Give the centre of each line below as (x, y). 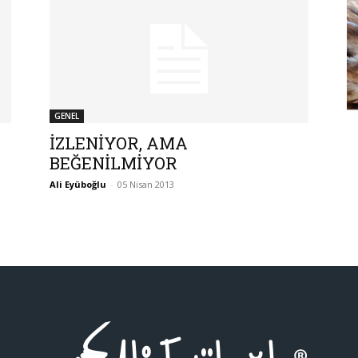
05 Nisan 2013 (146, 184)
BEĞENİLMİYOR (113, 163)
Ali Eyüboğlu (78, 184)
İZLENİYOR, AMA (119, 143)
